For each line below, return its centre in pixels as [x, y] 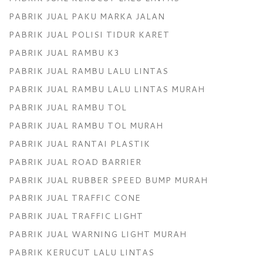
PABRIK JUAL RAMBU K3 [64, 53]
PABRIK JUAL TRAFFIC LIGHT [76, 216]
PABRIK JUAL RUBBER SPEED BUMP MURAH [108, 180]
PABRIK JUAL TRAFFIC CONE [75, 198]
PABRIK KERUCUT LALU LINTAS [82, 252]
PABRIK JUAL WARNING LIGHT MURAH [98, 234]
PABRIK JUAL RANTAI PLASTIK [80, 143]
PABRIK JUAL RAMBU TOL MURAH [86, 125]
